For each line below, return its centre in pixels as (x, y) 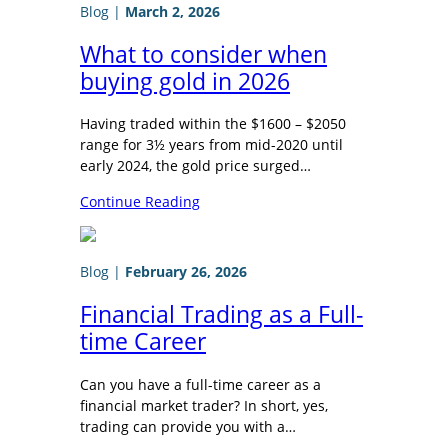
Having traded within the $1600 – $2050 (213, 124)
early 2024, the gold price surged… (195, 166)
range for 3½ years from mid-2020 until (211, 145)
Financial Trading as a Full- (221, 314)
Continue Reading (140, 201)
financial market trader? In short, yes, (204, 405)
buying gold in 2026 (185, 81)
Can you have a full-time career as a (200, 384)
